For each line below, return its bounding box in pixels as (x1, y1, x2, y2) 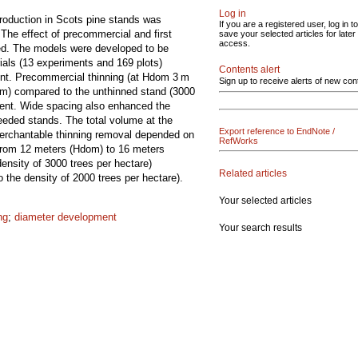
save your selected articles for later (219, 29, 356, 38)
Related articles (219, 167, 287, 179)
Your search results (219, 221, 302, 233)
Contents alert (219, 64, 280, 75)
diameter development (14, 211, 117, 223)
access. (219, 38, 250, 48)
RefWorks (219, 136, 258, 145)
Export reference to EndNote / (219, 126, 335, 136)
